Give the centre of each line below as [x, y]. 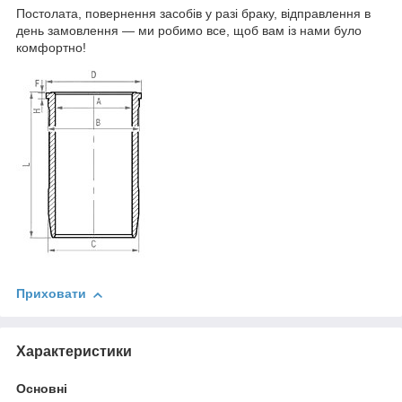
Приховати [51, 294]
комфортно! [51, 48]
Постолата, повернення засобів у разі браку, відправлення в [195, 14]
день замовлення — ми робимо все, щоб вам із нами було [189, 31]
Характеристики [74, 352]
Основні [42, 389]
